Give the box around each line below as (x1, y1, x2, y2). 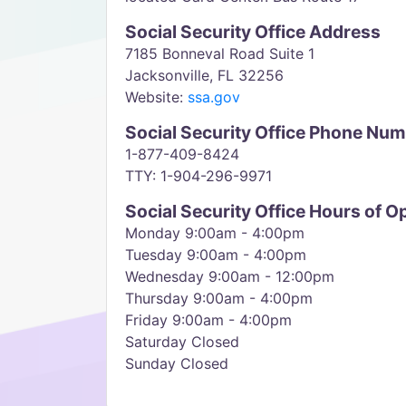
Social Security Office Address (125, 21, 381, 43)
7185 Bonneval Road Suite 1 (125, 44, 314, 63)
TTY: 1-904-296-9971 (125, 167, 272, 185)
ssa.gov (188, 88, 240, 106)
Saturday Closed (125, 333, 239, 351)
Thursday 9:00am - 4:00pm (125, 289, 313, 307)
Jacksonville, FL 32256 (125, 66, 284, 84)
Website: (125, 88, 188, 106)
